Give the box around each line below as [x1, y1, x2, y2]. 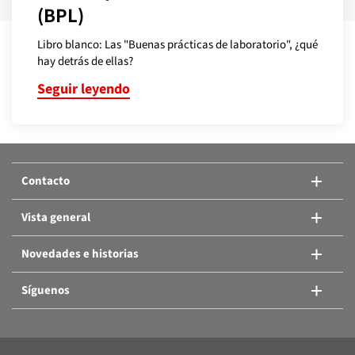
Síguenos [21, 282, 70, 298]
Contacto [21, 173, 70, 189]
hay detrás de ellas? [37, 53, 133, 69]
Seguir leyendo [37, 79, 130, 98]
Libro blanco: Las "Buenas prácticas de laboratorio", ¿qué [37, 36, 318, 52]
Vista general [21, 209, 90, 225]
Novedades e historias [21, 246, 139, 261]
